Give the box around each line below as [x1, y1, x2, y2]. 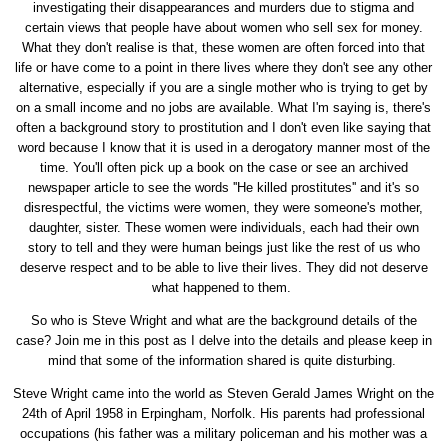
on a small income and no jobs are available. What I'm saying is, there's [16, 99, 432, 115]
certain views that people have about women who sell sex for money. [24, 19, 423, 35]
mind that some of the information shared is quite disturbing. [47, 352, 400, 368]
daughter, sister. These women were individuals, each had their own [28, 219, 419, 235]
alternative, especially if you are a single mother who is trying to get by [19, 79, 429, 95]
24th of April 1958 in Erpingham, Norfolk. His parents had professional [22, 405, 426, 421]
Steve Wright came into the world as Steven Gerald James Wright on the [13, 385, 435, 401]
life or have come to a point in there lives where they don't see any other [15, 59, 433, 75]
